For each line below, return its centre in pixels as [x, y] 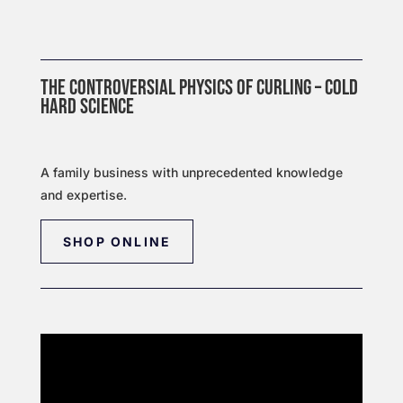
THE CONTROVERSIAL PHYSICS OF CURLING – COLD [199, 88]
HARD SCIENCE [87, 107]
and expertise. [83, 195]
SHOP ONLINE [117, 242]
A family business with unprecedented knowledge [191, 172]
